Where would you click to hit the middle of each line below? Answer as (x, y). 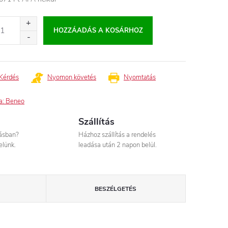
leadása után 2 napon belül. (118, 145)
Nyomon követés (72, 77)
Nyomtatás (140, 77)
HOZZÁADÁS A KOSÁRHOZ (98, 31)
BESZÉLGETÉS (116, 189)
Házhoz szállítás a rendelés (117, 135)
